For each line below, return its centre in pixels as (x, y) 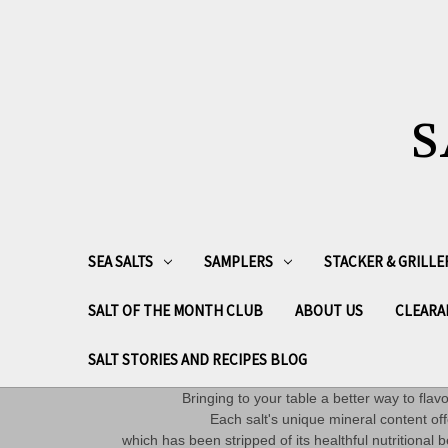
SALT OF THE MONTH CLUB (175, 310)
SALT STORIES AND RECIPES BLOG (197, 359)
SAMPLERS (238, 261)
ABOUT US (329, 310)
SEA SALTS (120, 261)
